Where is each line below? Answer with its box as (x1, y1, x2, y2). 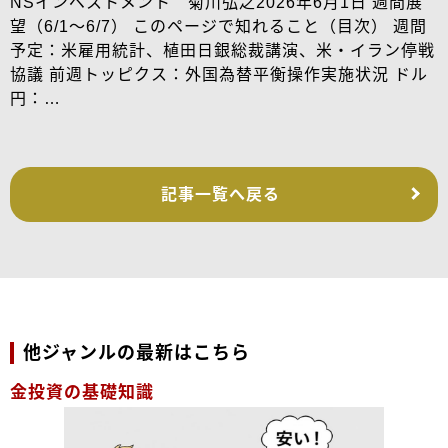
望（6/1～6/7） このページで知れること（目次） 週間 (10, 17, 427, 35)
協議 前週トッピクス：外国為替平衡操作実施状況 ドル (10, 65, 428, 83)
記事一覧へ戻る (160, 185, 280, 203)
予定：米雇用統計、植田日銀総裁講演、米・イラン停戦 (10, 41, 435, 59)
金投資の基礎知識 (10, 382, 154, 402)
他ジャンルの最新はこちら (22, 342, 250, 363)
